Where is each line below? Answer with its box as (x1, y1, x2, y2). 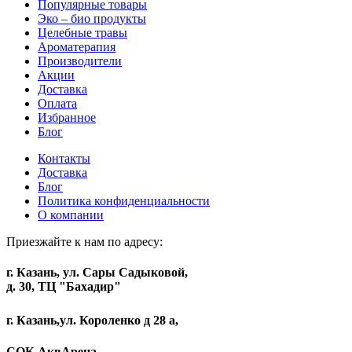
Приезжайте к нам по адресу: (6, 235, 163, 249)
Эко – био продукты (38, 12, 146, 26)
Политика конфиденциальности (38, 194, 210, 208)
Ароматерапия (38, 40, 115, 54)
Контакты (38, 152, 90, 166)
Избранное (38, 111, 96, 125)
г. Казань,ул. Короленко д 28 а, (6, 313, 178, 327)
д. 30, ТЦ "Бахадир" (6, 280, 121, 294)
